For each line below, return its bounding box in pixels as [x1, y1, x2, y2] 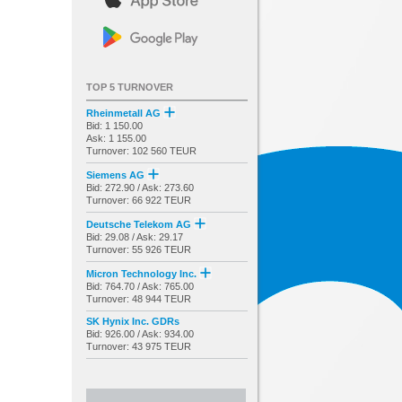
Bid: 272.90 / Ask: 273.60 [86, 181, 194, 193]
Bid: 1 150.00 [86, 119, 143, 131]
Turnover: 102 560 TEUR [86, 144, 197, 156]
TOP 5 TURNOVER [86, 81, 173, 92]
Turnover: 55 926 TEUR [86, 243, 191, 255]
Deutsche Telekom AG [86, 218, 194, 230]
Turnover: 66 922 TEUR [86, 194, 191, 205]
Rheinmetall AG [86, 107, 163, 118]
